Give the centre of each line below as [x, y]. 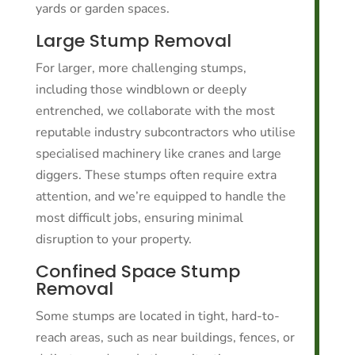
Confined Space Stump [137, 271]
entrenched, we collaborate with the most [155, 111]
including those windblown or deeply [141, 90]
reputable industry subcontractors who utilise [165, 132]
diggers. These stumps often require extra [156, 175]
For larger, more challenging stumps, [141, 68]
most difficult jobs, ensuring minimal [139, 218]
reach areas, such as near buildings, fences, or [165, 338]
